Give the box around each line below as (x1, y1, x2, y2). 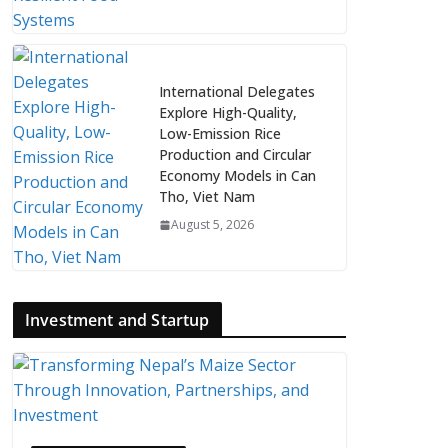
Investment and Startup (25, 309, 210, 331)
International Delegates (159, 82, 315, 101)
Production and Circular (159, 145, 311, 164)
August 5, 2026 (171, 216, 254, 233)
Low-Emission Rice (159, 124, 281, 143)
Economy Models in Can (159, 166, 316, 185)
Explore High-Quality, (159, 103, 297, 122)
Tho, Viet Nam (159, 187, 255, 206)
